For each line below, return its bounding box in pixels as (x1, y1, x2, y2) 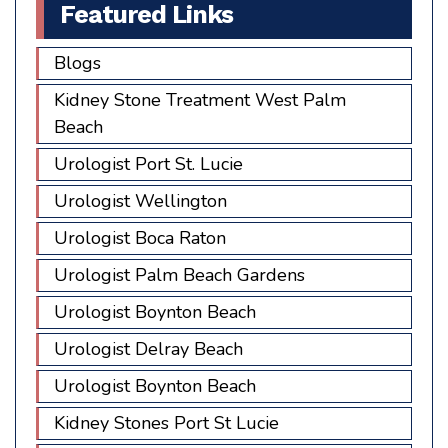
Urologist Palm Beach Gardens (54, 262, 305, 287)
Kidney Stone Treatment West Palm (54, 87, 346, 112)
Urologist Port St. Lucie (54, 151, 243, 176)
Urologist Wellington (54, 188, 227, 213)
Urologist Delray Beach (54, 336, 243, 361)
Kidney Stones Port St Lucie (54, 410, 279, 435)
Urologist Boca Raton (54, 225, 226, 250)
